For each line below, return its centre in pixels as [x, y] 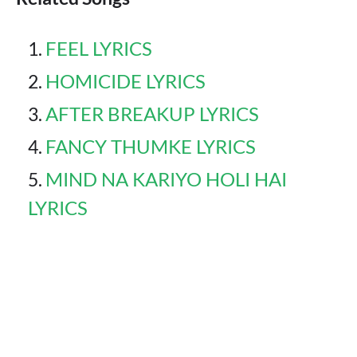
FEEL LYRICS [99, 48]
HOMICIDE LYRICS [126, 80]
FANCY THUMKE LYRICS [151, 146]
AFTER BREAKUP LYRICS [152, 113]
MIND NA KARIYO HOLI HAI [166, 178]
